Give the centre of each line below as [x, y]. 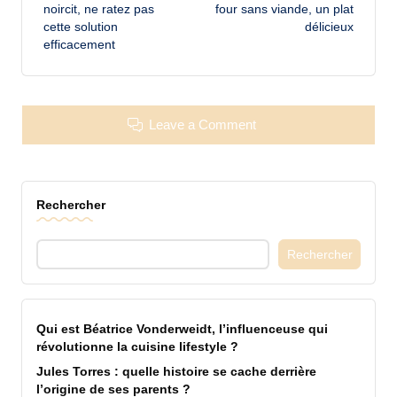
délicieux [329, 27]
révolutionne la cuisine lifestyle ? [137, 346]
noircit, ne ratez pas [99, 10]
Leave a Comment [202, 125]
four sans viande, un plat [284, 10]
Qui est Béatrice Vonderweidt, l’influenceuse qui [182, 329]
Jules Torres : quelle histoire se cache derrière [176, 371]
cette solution [81, 27]
